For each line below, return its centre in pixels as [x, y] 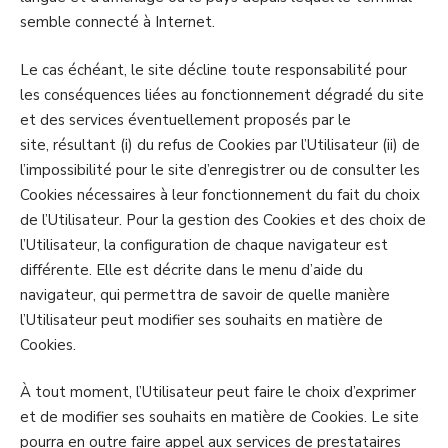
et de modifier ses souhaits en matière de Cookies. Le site [219, 417]
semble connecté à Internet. [117, 22]
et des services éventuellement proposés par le [185, 119]
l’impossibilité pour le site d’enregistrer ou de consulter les [220, 169]
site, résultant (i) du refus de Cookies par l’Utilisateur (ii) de [220, 144]
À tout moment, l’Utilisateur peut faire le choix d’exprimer [218, 392]
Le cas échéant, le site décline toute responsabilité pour [213, 69]
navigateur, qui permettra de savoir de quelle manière [205, 294]
